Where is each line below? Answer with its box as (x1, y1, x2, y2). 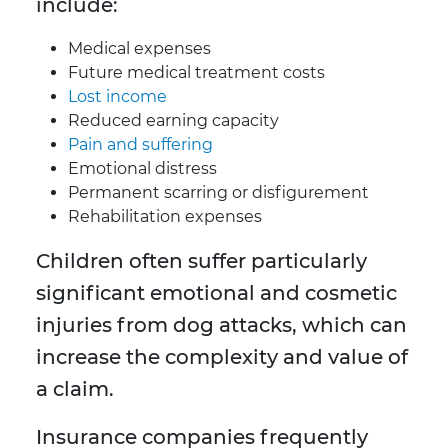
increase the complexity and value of (36, 345, 408, 370)
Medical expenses (68, 39, 211, 59)
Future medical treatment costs (68, 63, 325, 83)
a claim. (36, 377, 114, 402)
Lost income (68, 87, 167, 107)
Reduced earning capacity (68, 111, 279, 131)
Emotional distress (68, 159, 217, 179)
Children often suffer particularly (36, 249, 367, 274)
